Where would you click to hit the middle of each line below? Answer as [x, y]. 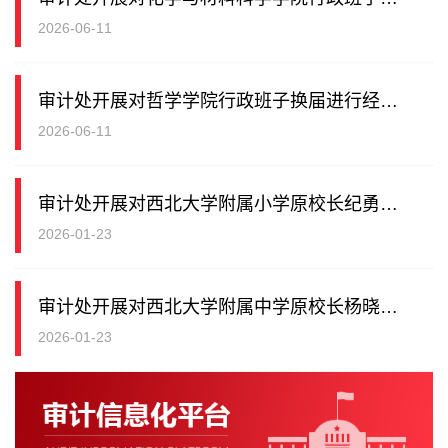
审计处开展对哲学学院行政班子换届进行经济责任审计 [389, 101]
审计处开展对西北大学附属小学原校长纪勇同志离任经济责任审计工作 [389, 204]
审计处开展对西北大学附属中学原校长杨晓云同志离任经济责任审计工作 [389, 307]
